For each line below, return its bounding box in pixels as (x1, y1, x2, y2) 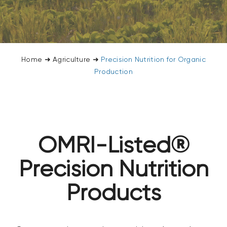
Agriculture (53, 56, 91, 64)
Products (66, 182, 161, 206)
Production (94, 68, 133, 76)
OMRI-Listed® (37, 135, 190, 158)
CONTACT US (12, 11, 62, 21)
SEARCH (12, 40, 43, 50)
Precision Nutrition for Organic (101, 56, 206, 64)
